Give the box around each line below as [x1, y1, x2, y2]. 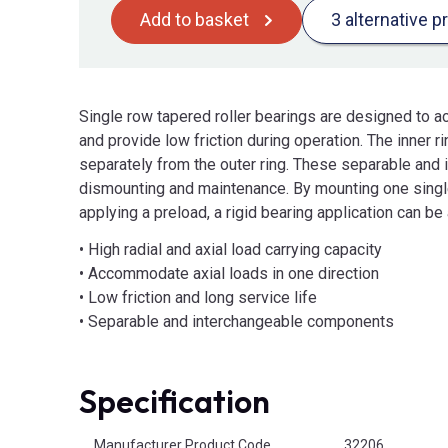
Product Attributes [78, 425, 195, 442]
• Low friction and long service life [79, 287, 317, 307]
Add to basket [140, 9, 249, 31]
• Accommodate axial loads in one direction [79, 263, 379, 283]
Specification [79, 380, 270, 421]
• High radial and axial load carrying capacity [79, 239, 382, 259]
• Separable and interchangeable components [79, 311, 394, 331]
